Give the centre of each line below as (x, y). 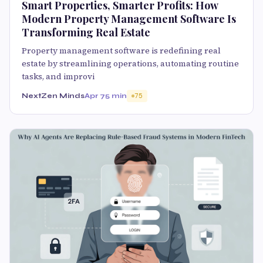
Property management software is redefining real (121, 50)
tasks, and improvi (58, 76)
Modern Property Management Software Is (129, 18)
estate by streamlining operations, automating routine (130, 63)
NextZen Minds (53, 95)
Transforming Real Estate (86, 32)
